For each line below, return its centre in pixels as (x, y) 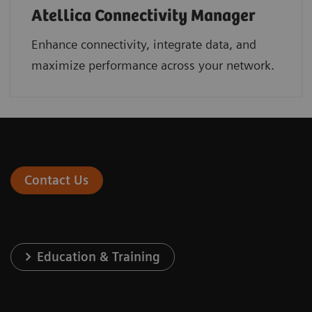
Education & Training (99, 256)
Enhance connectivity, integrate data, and (144, 44)
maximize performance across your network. (153, 65)
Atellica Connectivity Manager (143, 16)
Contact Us (57, 180)
